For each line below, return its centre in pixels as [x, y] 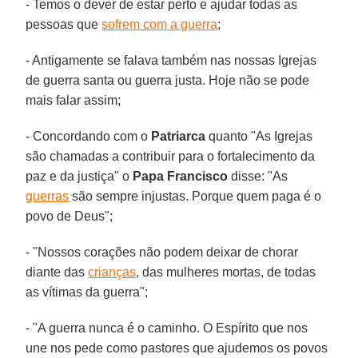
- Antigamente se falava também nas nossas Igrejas [171, 60]
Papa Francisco [181, 176]
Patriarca [179, 136]
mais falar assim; [74, 100]
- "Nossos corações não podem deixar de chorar [162, 252]
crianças [112, 272]
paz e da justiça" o [80, 176]
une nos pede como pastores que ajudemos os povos [177, 348]
